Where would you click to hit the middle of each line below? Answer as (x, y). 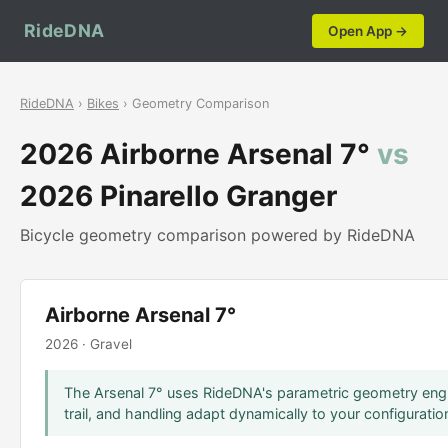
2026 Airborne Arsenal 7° (198, 154)
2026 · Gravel (88, 344)
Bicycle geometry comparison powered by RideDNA (217, 235)
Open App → (368, 31)
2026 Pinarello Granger (178, 196)
